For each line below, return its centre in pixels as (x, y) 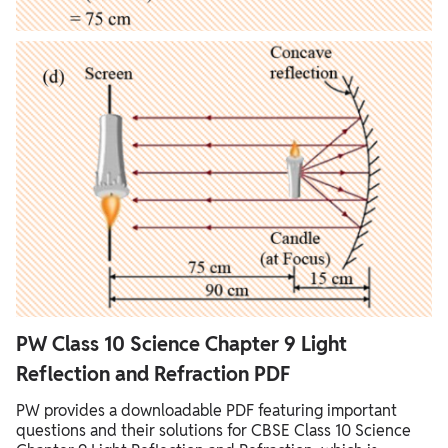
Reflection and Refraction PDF (153, 373)
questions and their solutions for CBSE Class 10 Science (213, 430)
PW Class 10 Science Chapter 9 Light (181, 343)
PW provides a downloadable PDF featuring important (206, 410)
